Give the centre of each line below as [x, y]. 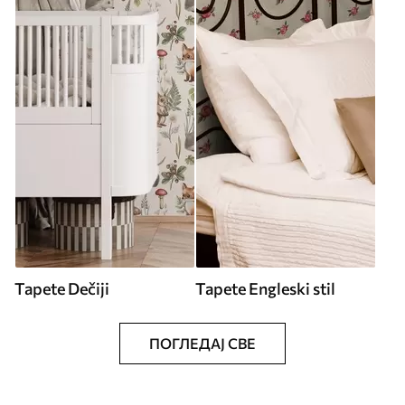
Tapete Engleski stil [265, 288]
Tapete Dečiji [62, 288]
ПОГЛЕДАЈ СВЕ [202, 343]
